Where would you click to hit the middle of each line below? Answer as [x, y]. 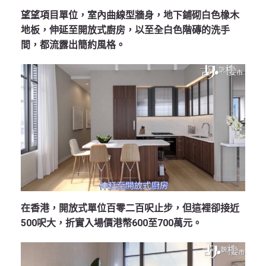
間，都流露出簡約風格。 [73, 45]
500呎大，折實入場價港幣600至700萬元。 [111, 223]
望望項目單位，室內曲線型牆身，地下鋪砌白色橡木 [130, 15]
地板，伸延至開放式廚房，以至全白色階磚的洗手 [125, 30]
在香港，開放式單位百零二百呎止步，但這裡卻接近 [130, 208]
